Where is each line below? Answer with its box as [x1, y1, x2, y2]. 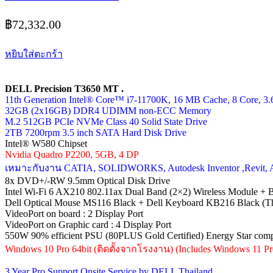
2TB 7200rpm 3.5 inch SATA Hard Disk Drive [5, 127, 186, 138]
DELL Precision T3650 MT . [5, 83, 124, 94]
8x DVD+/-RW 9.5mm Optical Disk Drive [5, 175, 170, 186]
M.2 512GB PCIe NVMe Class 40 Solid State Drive [5, 116, 207, 127]
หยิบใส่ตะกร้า [5, 49, 63, 60]
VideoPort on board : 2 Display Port [5, 208, 143, 219]
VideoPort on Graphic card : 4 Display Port [5, 219, 171, 230]
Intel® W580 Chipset [5, 138, 87, 149]
